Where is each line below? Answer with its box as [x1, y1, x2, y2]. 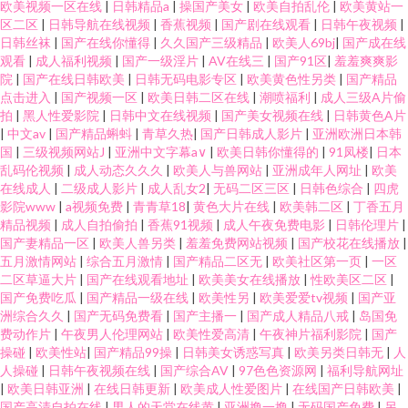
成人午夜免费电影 [223, 217, 328, 232]
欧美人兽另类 [99, 235, 178, 250]
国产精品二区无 [173, 253, 265, 269]
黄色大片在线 [193, 199, 272, 214]
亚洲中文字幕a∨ [115, 144, 209, 159]
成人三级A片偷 [321, 89, 406, 105]
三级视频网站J [23, 144, 107, 159]
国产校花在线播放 [298, 235, 403, 250]
